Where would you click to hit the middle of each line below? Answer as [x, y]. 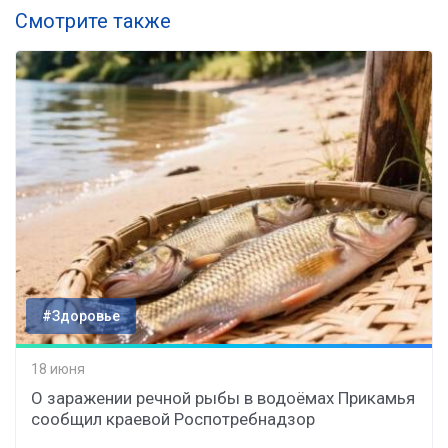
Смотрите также [93, 21]
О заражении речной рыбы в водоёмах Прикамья [223, 398]
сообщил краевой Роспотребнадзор [173, 419]
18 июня [58, 368]
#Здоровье [81, 316]
